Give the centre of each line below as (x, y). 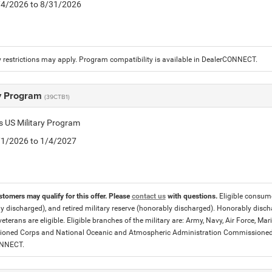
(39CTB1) (57, 97)
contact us (148, 196)
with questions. (192, 196)
